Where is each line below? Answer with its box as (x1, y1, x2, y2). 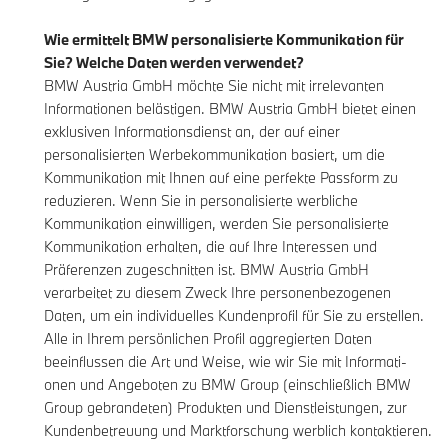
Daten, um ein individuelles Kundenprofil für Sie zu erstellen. (44, 306, 424, 326)
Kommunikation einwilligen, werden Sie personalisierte (44, 214, 389, 234)
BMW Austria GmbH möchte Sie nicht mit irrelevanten (44, 76, 384, 96)
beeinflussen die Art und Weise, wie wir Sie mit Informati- (44, 352, 407, 372)
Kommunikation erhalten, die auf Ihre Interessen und (44, 237, 377, 257)
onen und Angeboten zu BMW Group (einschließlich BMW (44, 375, 411, 395)
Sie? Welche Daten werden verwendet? (44, 53, 304, 73)
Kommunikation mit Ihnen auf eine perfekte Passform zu (44, 168, 398, 188)
